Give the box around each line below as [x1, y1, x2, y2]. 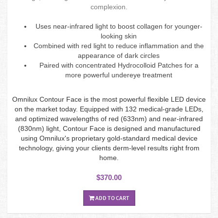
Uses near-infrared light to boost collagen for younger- [35, 22, 202, 30]
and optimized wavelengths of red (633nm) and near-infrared [15, 114, 203, 123]
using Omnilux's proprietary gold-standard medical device [20, 134, 198, 142]
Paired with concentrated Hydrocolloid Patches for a [39, 61, 199, 69]
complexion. [91, 2, 127, 11]
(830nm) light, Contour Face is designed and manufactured [18, 124, 200, 132]
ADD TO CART [94, 194, 129, 201]
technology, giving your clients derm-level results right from [18, 144, 200, 152]
